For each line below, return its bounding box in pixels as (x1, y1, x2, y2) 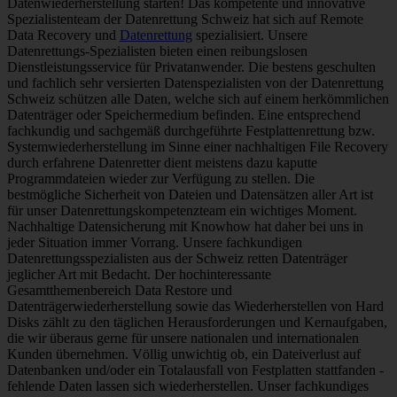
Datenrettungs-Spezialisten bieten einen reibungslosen (7, 43, 307, 59)
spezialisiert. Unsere (192, 27, 307, 43)
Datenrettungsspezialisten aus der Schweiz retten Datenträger (7, 251, 347, 267)
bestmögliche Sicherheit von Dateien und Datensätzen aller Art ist (7, 187, 373, 203)
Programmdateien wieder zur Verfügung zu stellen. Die (7, 171, 315, 187)
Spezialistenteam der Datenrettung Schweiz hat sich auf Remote (7, 12, 363, 27)
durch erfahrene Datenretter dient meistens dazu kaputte (7, 155, 317, 171)
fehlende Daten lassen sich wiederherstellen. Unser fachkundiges (7, 378, 369, 394)
